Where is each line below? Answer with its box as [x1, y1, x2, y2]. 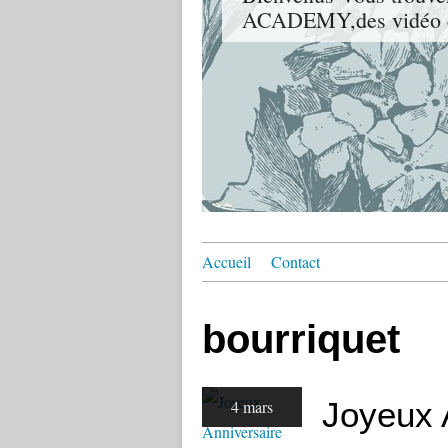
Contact [271, 251, 320, 272]
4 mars [231, 396, 273, 417]
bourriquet [202, 317, 400, 361]
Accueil [202, 251, 251, 272]
